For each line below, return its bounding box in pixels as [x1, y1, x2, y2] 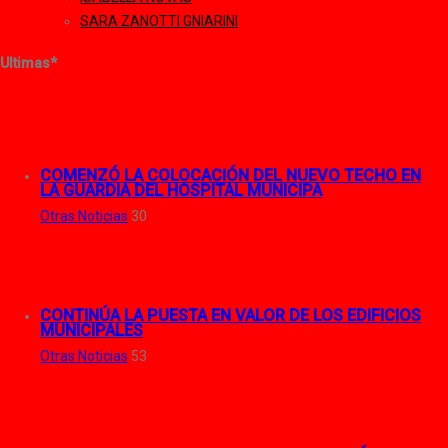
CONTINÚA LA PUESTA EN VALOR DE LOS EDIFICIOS [40, 306, 421, 326]
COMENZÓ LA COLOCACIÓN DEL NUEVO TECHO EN [40, 166, 421, 186]
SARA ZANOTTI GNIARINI [80, 12, 238, 29]
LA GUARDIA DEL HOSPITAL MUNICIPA [40, 181, 322, 201]
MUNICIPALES [40, 321, 143, 341]
